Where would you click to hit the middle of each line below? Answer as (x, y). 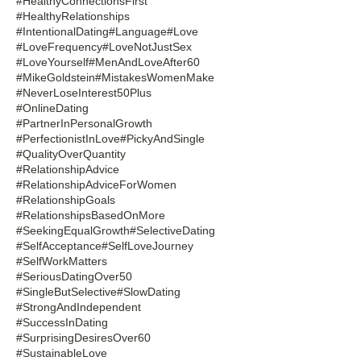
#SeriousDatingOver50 (74, 276)
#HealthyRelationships (73, 16)
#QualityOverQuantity (71, 154)
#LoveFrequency (59, 46)
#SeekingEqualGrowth (73, 230)
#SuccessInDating (62, 322)
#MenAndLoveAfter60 (144, 62)
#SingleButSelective (66, 291)
